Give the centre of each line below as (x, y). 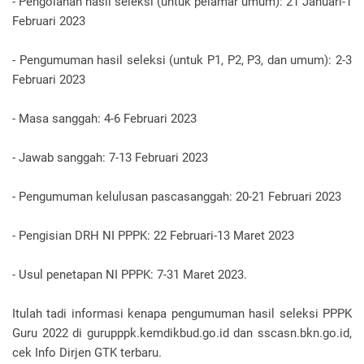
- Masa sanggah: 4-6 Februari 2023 (104, 119)
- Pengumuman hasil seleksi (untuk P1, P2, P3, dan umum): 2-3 (182, 60)
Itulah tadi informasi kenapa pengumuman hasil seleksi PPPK (182, 314)
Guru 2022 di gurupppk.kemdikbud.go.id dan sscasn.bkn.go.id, (182, 333)
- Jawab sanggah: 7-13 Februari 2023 (110, 158)
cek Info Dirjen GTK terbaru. (87, 353)
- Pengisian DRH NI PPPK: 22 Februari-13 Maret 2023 (153, 236)
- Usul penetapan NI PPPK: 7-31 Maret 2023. (130, 275)
